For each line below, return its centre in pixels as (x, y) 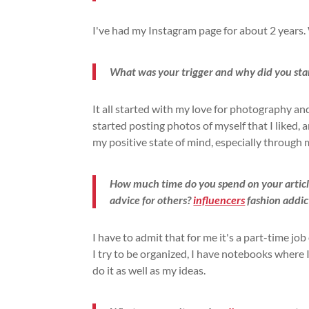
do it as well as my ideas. (149, 270)
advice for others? (152, 199)
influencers (219, 199)
